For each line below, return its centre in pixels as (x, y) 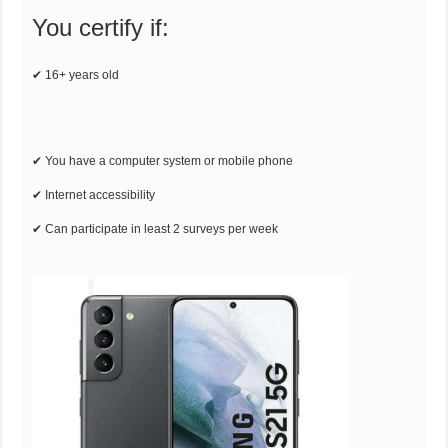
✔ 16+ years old (76, 74)
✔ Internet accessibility (94, 194)
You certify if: (101, 27)
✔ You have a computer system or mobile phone (163, 160)
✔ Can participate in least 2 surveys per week (155, 228)
